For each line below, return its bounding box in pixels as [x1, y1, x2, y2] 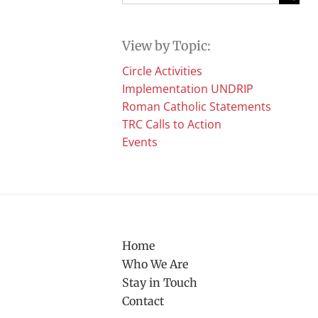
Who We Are [122, 256, 188, 271]
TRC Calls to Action [122, 116, 221, 132]
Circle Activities [122, 62, 202, 79]
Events [122, 133, 158, 150]
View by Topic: [122, 37, 211, 54]
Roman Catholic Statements [122, 98, 271, 114]
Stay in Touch [122, 275, 197, 290]
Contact [122, 293, 164, 308]
